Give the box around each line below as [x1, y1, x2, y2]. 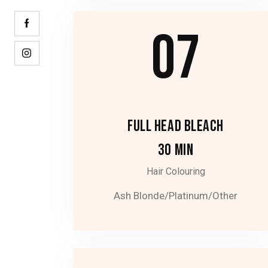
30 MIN [157, 141, 194, 160]
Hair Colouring [146, 166, 205, 178]
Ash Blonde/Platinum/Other [114, 189, 238, 202]
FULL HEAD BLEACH [127, 117, 224, 136]
